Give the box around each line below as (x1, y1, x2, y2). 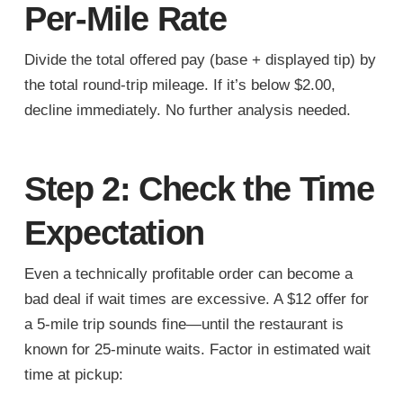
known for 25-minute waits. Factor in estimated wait (23, 340, 371, 358)
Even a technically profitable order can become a (23, 264, 353, 282)
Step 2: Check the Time (23, 169, 374, 209)
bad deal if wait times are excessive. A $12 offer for (23, 290, 369, 308)
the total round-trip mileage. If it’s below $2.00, (23, 76, 336, 94)
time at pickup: (23, 365, 123, 383)
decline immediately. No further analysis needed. (23, 102, 351, 120)
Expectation (23, 213, 205, 253)
